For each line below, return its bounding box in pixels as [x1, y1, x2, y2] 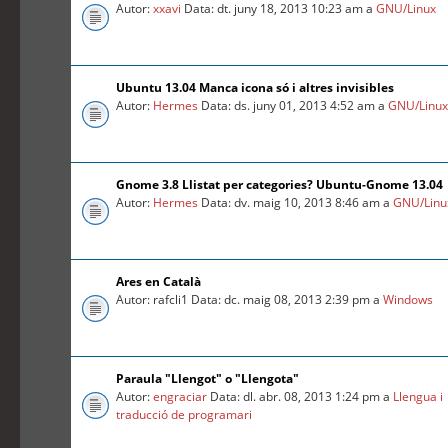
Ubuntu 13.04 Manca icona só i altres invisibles [116, 79, 395, 97]
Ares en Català [116, 273, 202, 291]
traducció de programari [116, 406, 253, 424]
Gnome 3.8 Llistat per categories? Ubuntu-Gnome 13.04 [116, 176, 444, 194]
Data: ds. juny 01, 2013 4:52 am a [198, 97, 389, 115]
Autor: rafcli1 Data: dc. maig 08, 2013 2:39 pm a [116, 291, 384, 309]
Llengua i [393, 388, 444, 406]
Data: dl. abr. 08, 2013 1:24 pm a [207, 388, 394, 406]
